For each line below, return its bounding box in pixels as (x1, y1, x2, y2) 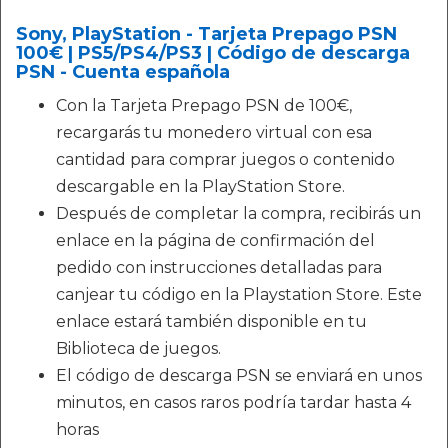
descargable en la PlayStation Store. (56, 177, 345, 196)
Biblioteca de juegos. (56, 339, 221, 358)
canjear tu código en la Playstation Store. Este (56, 285, 422, 304)
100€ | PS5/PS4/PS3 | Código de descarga (16, 42, 410, 64)
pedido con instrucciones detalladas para (56, 258, 382, 277)
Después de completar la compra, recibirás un (56, 204, 421, 223)
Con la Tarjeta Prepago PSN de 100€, (56, 96, 352, 115)
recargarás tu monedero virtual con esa (56, 123, 372, 142)
